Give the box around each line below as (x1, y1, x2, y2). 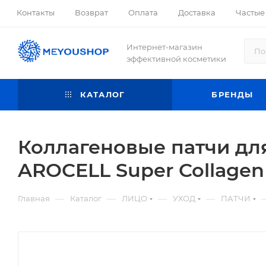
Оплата (128, 8, 158, 17)
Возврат (75, 8, 108, 17)
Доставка (178, 8, 216, 17)
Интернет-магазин (126, 42, 202, 52)
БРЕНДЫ (211, 90, 254, 99)
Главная (18, 194, 50, 203)
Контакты (17, 8, 55, 17)
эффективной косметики (126, 54, 226, 64)
